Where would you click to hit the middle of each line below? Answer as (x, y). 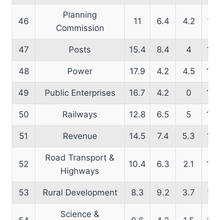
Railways (80, 114)
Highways (80, 171)
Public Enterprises (80, 93)
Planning (80, 14)
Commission (80, 28)
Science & (80, 214)
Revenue (80, 136)
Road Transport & (80, 157)
